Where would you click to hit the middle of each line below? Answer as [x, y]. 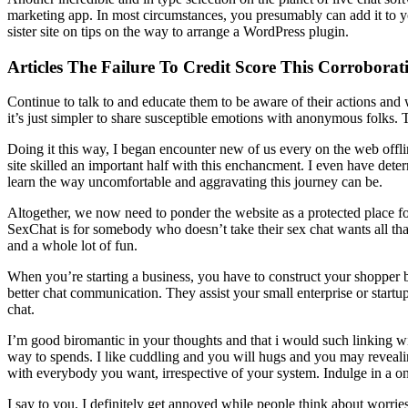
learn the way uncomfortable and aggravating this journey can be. [195, 182]
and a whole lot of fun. [72, 246]
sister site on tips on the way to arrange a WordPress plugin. [178, 31]
